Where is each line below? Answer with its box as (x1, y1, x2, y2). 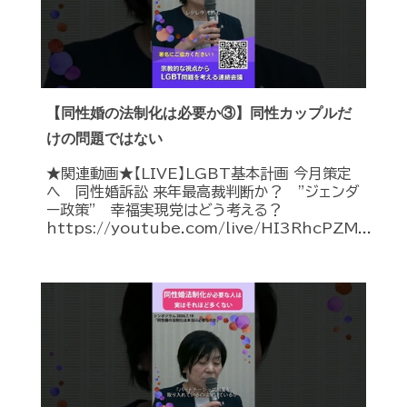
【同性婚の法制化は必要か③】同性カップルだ (46, 105, 352, 122)
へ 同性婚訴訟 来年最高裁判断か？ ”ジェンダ (46, 184, 360, 200)
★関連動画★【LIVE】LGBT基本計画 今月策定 (46, 166, 352, 182)
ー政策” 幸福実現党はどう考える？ (46, 203, 283, 218)
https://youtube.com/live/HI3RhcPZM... (46, 221, 372, 236)
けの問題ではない (46, 131, 163, 147)
